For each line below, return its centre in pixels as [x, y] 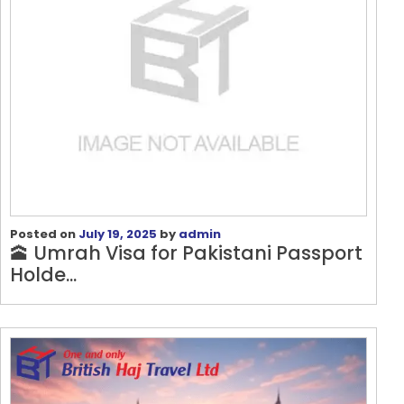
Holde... [43, 275]
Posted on [44, 234]
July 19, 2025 [118, 234]
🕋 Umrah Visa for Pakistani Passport [186, 253]
